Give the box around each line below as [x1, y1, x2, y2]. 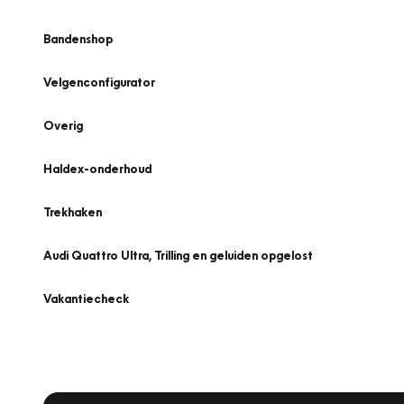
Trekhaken [43, 205, 102, 219]
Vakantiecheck [43, 291, 129, 306]
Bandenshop [43, 32, 113, 46]
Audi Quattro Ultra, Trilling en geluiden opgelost [43, 248, 313, 262]
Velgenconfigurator [43, 75, 155, 89]
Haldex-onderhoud [43, 161, 151, 176]
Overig [43, 118, 83, 133]
